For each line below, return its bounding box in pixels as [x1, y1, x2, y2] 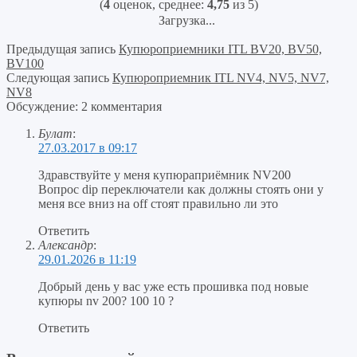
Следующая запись [6, 71, 109, 85]
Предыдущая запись [6, 42, 116, 57]
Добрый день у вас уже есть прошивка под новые [38, 280, 308, 294]
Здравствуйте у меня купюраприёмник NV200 [38, 168, 291, 182]
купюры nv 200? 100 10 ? [38, 294, 174, 308]
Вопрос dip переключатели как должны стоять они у [38, 182, 324, 197]
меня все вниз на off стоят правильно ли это [38, 197, 278, 211]
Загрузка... [155, 14, 215, 28]
